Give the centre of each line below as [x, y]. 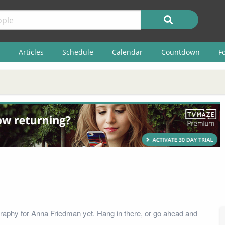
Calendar [127, 52]
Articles [31, 52]
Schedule [78, 52]
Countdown [180, 52]
